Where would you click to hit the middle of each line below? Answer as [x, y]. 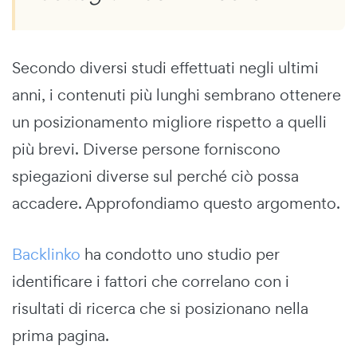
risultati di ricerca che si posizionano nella [160, 309]
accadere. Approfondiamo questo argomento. [176, 204]
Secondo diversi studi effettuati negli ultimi [165, 68]
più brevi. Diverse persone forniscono [146, 149]
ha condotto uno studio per [180, 255]
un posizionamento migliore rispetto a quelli [169, 122]
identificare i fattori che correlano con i [151, 282]
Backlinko [46, 255]
